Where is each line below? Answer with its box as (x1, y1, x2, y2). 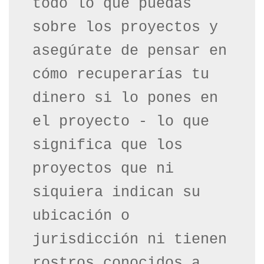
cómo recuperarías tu (32, 65, 209, 83)
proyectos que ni (32, 160, 174, 177)
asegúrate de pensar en (32, 42, 227, 60)
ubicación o (32, 207, 130, 225)
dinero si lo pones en (32, 89, 218, 107)
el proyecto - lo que (32, 113, 209, 130)
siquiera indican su (32, 183, 200, 201)
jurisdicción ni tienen (32, 230, 227, 248)
